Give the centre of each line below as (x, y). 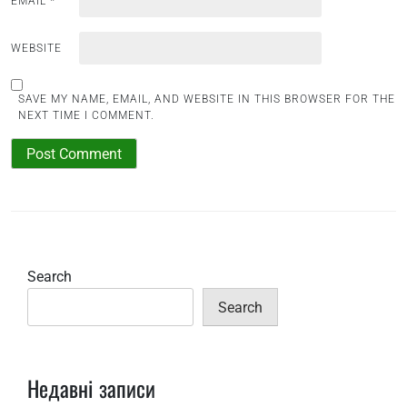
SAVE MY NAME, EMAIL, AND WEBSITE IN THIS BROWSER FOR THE (207, 99)
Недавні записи (91, 387)
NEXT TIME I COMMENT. (86, 115)
